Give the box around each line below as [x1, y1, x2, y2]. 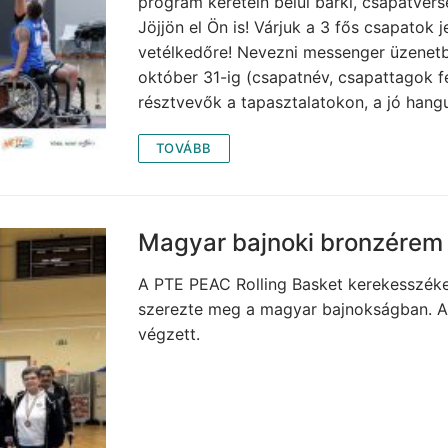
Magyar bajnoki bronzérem [137, 228, 443, 258]
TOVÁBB [155, 140, 212, 157]
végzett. [137, 324, 200, 345]
